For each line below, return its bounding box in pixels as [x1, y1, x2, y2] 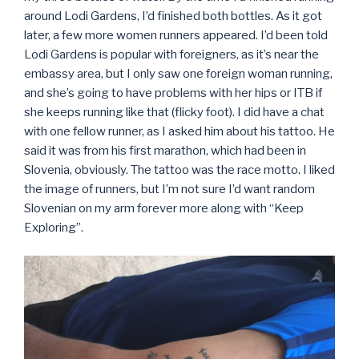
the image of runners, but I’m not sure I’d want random [24, 182, 315, 197]
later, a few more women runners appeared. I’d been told [24, 28, 328, 43]
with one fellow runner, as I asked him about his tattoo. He [24, 124, 335, 139]
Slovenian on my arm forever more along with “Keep [24, 201, 304, 216]
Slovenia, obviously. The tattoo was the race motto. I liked [24, 163, 335, 178]
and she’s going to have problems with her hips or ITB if [24, 86, 322, 101]
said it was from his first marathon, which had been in [24, 143, 306, 159]
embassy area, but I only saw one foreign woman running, [24, 67, 333, 82]
